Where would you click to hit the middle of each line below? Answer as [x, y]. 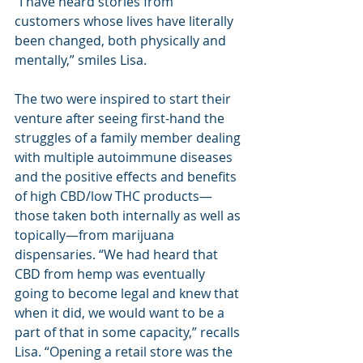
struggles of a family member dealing [129, 137]
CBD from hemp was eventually [111, 273]
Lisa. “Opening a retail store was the [125, 351]
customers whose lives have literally [126, 21]
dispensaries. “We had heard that [118, 254]
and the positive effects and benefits [127, 176]
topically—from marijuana [96, 235]
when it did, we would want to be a [121, 312]
